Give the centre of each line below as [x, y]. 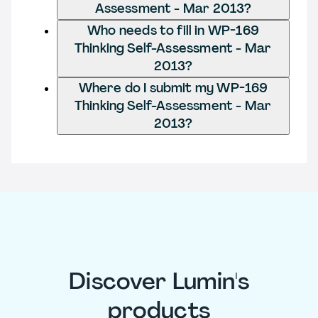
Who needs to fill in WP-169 [173, 30]
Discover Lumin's [159, 281]
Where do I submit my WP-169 [173, 88]
